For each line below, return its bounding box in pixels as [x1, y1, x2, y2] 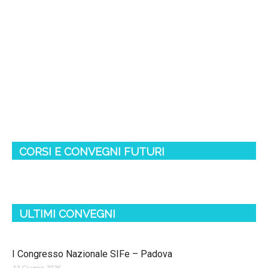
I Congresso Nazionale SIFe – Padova [12, 248, 172, 260]
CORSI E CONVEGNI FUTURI [19, 145, 165, 158]
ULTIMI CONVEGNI [19, 207, 115, 220]
